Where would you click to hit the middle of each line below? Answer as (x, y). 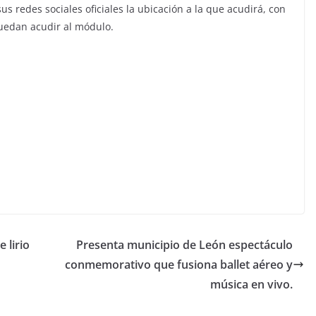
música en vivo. (251, 284)
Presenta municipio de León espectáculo (184, 245)
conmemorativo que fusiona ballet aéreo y (179, 265)
